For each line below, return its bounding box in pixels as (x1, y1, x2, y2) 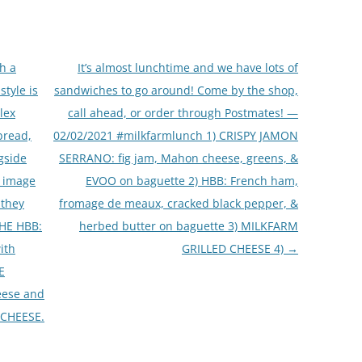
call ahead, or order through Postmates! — (67, 104, 298, 120)
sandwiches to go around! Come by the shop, (53, 82, 298, 98)
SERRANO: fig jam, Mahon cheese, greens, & (58, 149, 298, 166)
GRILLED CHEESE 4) (181, 240, 287, 256)
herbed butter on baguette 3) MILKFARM (78, 217, 298, 234)
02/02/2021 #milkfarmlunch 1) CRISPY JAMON (53, 127, 298, 143)
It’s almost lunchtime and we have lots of (77, 59, 298, 75)
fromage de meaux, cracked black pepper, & (58, 195, 298, 211)
